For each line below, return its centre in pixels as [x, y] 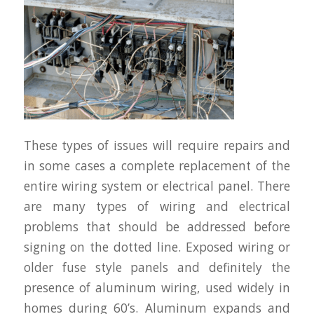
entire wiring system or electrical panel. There [157, 186]
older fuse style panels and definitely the [157, 268]
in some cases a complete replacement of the [157, 166]
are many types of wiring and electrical [157, 207]
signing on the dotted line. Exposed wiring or [157, 247]
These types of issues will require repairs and [157, 146]
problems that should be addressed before [157, 227]
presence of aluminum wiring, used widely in [157, 288]
